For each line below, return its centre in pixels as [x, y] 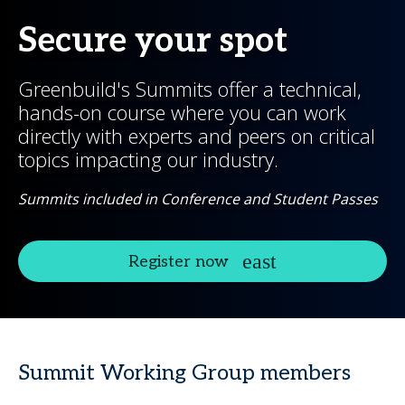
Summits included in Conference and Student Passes [198, 199]
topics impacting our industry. [148, 159]
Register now [179, 261]
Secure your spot [153, 41]
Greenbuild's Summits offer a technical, [190, 89]
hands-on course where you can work [182, 112]
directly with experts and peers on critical [197, 136]
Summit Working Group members [184, 373]
